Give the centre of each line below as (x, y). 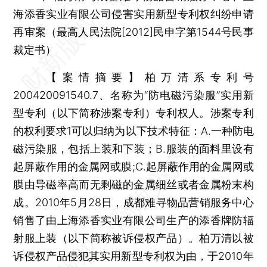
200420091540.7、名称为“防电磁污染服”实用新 (133, 95)
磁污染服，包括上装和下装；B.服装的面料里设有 (133, 148)
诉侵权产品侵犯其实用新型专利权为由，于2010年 (133, 256)
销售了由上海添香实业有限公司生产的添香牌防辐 (133, 220)
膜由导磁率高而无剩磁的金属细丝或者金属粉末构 (133, 184)
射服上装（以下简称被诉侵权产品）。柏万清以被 (133, 238)
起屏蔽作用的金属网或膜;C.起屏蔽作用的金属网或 (133, 166)
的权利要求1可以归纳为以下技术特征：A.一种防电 (133, 131)
